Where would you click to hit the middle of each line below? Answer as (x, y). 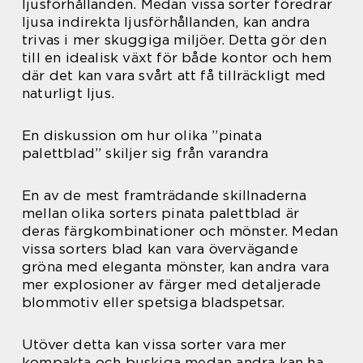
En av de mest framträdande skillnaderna (164, 195)
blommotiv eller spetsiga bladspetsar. (154, 302)
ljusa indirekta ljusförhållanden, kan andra (166, 21)
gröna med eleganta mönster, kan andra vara (176, 266)
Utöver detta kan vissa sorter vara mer (154, 344)
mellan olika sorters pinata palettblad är (161, 213)
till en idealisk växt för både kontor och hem (177, 57)
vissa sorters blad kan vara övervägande (160, 248)
